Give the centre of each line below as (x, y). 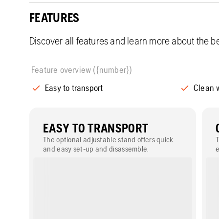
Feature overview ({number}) (82, 70)
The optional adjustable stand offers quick (108, 140)
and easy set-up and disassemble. (96, 149)
